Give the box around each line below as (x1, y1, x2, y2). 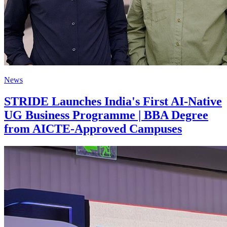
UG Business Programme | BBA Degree (4, 108, 208, 122)
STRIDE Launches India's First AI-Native (4, 94, 222, 108)
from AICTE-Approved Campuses (4, 122, 182, 135)
